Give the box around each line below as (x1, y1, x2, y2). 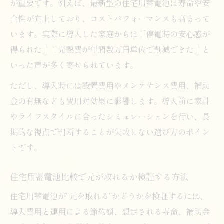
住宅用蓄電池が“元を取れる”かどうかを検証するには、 (10, 189, 208, 202)
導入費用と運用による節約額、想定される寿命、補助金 (10, 205, 210, 217)
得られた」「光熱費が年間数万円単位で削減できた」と (10, 43, 210, 55)
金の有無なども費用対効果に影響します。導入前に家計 (10, 94, 210, 107)
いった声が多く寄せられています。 (10, 58, 138, 71)
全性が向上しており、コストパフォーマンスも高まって (10, 12, 210, 24)
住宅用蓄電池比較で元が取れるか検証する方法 (10, 170, 188, 183)
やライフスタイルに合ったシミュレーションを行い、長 (10, 110, 210, 122)
